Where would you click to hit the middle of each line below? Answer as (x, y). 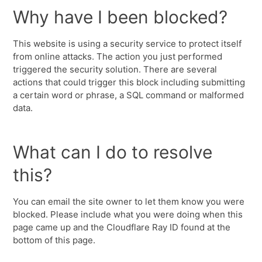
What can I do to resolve (113, 152)
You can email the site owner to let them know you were (129, 201)
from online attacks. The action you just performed (118, 56)
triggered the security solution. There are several (115, 69)
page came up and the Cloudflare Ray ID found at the (122, 227)
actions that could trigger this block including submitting (129, 82)
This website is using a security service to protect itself (127, 44)
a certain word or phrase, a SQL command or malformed (129, 95)
